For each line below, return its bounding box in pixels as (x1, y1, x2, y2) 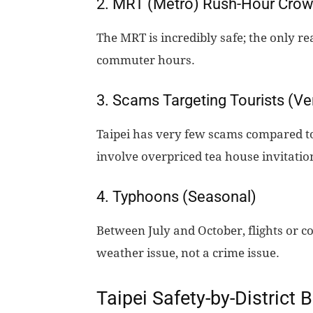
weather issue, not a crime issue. (96, 246, 279, 261)
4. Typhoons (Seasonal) (96, 188, 256, 206)
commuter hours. (96, 53, 195, 68)
